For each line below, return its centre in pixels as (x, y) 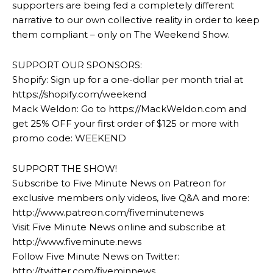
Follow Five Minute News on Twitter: (96, 256)
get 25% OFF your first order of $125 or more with (126, 123)
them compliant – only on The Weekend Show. (121, 34)
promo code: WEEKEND (69, 138)
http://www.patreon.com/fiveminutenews (108, 212)
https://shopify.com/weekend (79, 94)
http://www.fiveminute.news (77, 241)
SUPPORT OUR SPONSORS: (77, 65)
